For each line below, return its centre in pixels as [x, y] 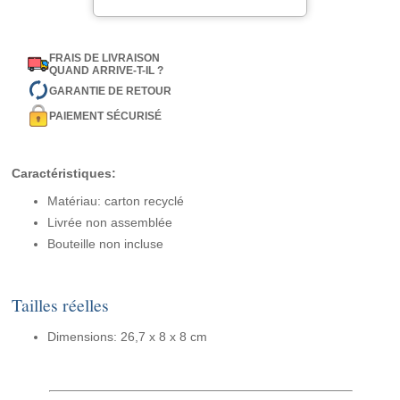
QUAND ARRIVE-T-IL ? [107, 71]
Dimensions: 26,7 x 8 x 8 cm [128, 337]
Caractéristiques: [64, 174]
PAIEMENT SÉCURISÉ [106, 116]
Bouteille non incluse [106, 244]
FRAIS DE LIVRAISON [105, 58]
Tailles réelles [61, 305]
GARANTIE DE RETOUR [111, 91]
